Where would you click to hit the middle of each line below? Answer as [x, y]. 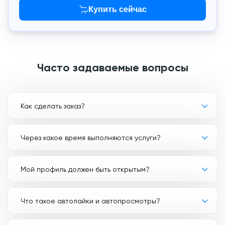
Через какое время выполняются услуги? [91, 137]
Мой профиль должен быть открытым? [85, 169]
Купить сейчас [118, 9]
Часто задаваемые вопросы [113, 68]
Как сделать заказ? [53, 106]
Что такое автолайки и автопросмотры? [90, 201]
